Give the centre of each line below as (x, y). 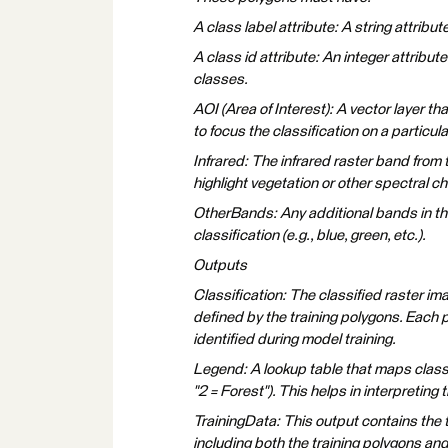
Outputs (220, 265)
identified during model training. (294, 339)
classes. (220, 79)
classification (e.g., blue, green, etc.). (309, 235)
